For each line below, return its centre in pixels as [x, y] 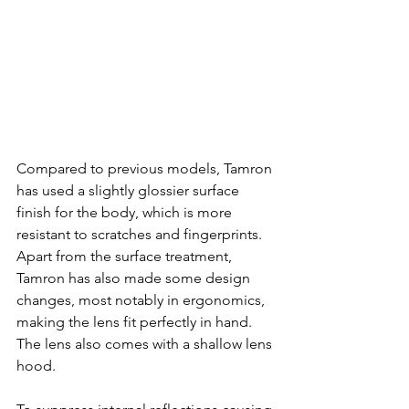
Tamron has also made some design [135, 278]
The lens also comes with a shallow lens [146, 343]
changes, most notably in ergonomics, [142, 299]
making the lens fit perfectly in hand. [136, 321]
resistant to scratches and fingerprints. [141, 234]
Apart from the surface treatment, [126, 256]
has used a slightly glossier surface [130, 190]
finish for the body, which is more [126, 212]
